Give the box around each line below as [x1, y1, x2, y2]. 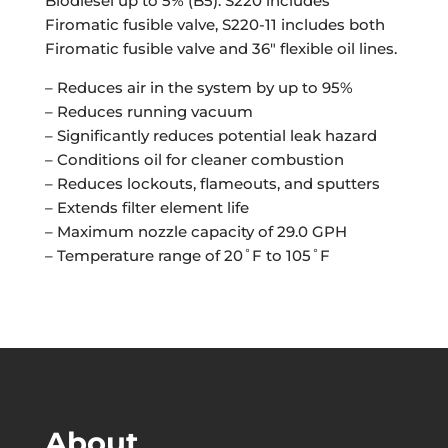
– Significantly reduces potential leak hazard [44, 125, 377, 145]
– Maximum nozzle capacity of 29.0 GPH [44, 221, 347, 241]
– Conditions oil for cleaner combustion [44, 149, 344, 169]
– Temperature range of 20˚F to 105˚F [44, 245, 330, 265]
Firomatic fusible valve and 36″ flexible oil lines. [44, 38, 397, 58]
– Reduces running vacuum [44, 101, 253, 121]
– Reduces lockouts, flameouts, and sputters [44, 173, 380, 193]
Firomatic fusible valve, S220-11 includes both [44, 14, 385, 34]
